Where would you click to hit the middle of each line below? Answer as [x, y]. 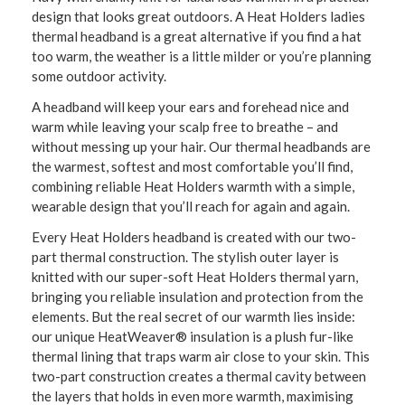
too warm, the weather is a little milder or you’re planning [202, 57]
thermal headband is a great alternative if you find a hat [197, 37]
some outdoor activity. [99, 76]
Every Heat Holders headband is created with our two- [194, 237]
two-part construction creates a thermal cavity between [199, 377]
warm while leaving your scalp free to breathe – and [185, 127]
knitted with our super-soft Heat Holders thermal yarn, [195, 277]
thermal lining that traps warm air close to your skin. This [201, 357]
